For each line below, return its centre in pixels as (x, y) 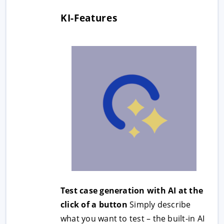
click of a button (94, 204)
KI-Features (89, 18)
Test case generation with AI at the (132, 190)
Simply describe (159, 204)
